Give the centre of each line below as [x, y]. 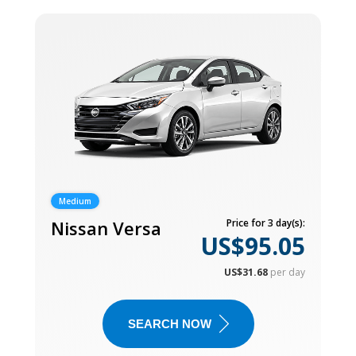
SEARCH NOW [169, 323]
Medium [75, 201]
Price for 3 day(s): [266, 222]
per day [288, 272]
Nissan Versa [106, 228]
